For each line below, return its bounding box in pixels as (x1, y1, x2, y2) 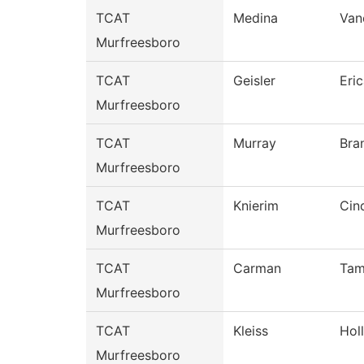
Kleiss (233, 323, 268, 340)
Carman (233, 260, 281, 277)
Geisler (233, 72, 275, 89)
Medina (233, 10, 278, 27)
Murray (233, 135, 276, 152)
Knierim (233, 197, 279, 214)
